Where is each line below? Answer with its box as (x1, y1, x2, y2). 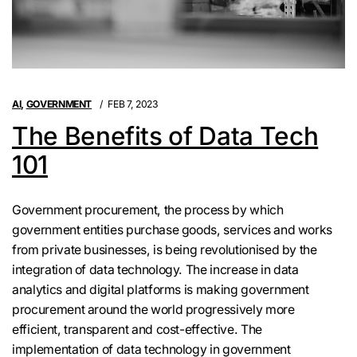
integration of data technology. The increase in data (12, 262, 299, 278)
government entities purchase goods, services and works (12, 222, 333, 238)
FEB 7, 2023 (108, 97, 159, 110)
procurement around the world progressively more (12, 302, 295, 318)
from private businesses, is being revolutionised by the (12, 242, 317, 258)
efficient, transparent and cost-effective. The (12, 322, 262, 338)
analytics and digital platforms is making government (12, 282, 309, 298)
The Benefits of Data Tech (12, 120, 319, 151)
